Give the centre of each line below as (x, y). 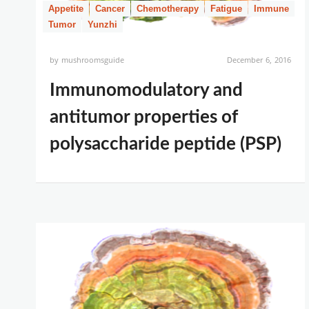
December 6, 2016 (259, 60)
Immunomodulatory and (146, 90)
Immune (271, 9)
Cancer (110, 9)
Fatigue (226, 9)
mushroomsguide (93, 60)
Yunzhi (102, 24)
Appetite (66, 9)
